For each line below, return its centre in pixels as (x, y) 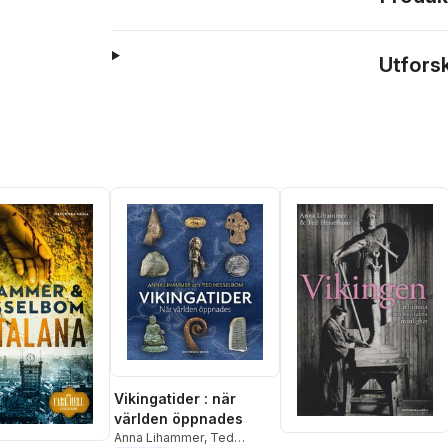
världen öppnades (178, 418)
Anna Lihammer (159, 437)
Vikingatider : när (175, 398)
